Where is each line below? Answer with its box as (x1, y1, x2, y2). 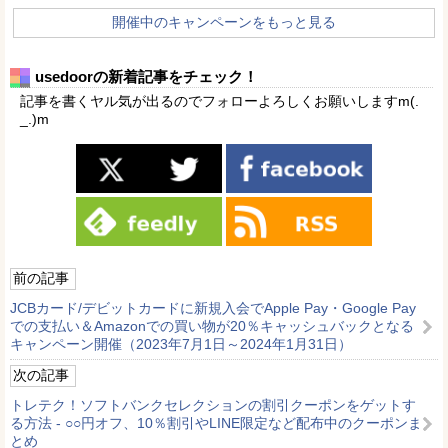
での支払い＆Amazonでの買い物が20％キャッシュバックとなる (10, 317, 414, 334)
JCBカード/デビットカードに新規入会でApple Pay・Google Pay (10, 299, 416, 316)
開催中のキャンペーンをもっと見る (112, 14, 336, 31)
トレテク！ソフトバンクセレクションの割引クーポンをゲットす (10, 396, 416, 413)
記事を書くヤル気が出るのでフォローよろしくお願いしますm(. (20, 93, 419, 110)
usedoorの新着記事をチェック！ (35, 68, 258, 86)
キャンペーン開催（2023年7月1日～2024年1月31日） (10, 335, 352, 352)
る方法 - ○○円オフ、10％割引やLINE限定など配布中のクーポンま (10, 414, 422, 431)
